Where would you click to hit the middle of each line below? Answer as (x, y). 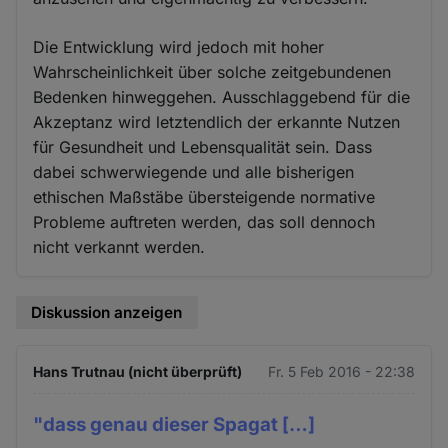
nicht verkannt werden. (119, 247)
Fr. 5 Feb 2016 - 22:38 (341, 371)
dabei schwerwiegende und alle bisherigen (194, 172)
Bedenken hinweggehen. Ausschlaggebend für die (222, 97)
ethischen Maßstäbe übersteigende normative (204, 197)
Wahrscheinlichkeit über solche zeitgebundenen (212, 72)
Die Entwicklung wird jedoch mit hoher (179, 47)
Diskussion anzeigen (107, 313)
